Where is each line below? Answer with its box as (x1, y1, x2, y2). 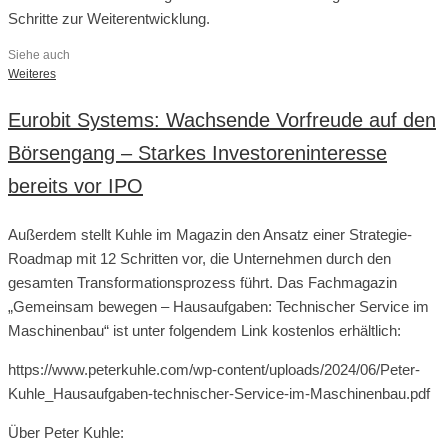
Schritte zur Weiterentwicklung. (8, 9, 210, 27)
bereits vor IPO (8, 174, 143, 197)
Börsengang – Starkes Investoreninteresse (8, 141, 387, 164)
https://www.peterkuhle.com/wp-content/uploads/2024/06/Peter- (8, 360, 420, 378)
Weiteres (8, 66, 56, 81)
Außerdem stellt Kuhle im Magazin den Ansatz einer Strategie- (8, 225, 412, 243)
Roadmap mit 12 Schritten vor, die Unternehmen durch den (8, 249, 391, 267)
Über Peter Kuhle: (8, 423, 124, 441)
